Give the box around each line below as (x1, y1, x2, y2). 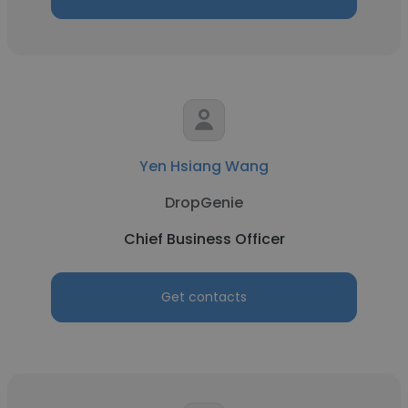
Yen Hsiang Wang (139, 156, 269, 177)
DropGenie (165, 192, 243, 213)
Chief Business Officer (123, 229, 285, 250)
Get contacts (161, 288, 247, 306)
